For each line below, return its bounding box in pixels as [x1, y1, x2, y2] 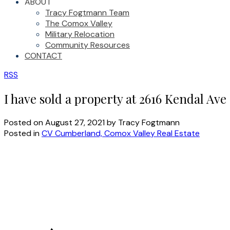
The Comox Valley [45, 18, 112, 29]
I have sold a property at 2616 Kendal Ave [4, 90, 226, 107]
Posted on [4, 117, 45, 128]
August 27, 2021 [45, 117, 105, 128]
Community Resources [45, 40, 130, 50]
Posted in [4, 127, 40, 139]
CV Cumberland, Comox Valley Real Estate [42, 127, 200, 139]
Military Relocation [45, 29, 114, 40]
